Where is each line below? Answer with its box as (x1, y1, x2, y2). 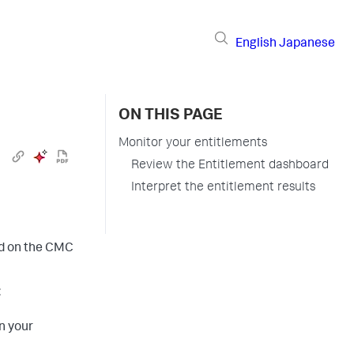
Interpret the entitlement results (131, 182, 315, 194)
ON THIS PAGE (119, 108, 223, 124)
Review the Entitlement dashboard (131, 160, 329, 172)
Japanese (279, 37, 335, 51)
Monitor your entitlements (119, 137, 267, 150)
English (235, 37, 277, 51)
